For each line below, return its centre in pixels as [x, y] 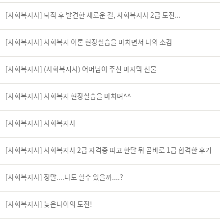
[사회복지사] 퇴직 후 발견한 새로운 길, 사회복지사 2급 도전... [93, 15]
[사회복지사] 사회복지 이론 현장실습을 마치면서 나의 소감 [89, 42]
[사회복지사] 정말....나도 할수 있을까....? [64, 177]
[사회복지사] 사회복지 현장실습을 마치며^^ [68, 96]
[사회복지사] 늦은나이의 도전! [49, 204]
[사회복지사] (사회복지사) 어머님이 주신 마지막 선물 [81, 69]
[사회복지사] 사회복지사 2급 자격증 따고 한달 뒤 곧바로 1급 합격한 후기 [109, 150]
